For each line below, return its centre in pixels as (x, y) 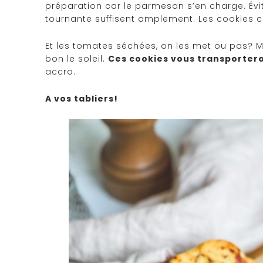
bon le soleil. (77, 59)
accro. (60, 72)
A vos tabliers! (82, 99)
